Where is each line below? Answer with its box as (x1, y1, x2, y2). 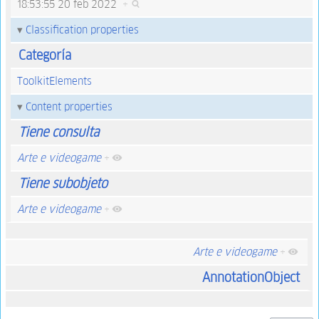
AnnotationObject (202, 269, 300, 286)
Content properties (25, 99, 113, 113)
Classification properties (25, 22, 139, 36)
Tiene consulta (18, 124, 99, 141)
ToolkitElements (16, 74, 92, 88)
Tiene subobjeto (18, 175, 108, 192)
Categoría (18, 47, 71, 64)
